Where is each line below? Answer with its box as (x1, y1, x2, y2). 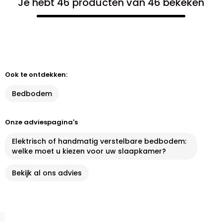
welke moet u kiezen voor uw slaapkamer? (12, 146, 166, 156)
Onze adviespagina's (5, 117, 78, 127)
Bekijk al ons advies (12, 168, 82, 178)
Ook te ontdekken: (5, 70, 67, 79)
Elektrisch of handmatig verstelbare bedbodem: (12, 136, 186, 146)
